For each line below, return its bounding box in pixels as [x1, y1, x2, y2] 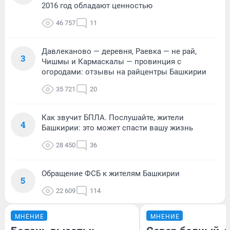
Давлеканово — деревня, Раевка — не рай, [42, 47, 197, 56]
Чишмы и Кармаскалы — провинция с [42, 57, 181, 67]
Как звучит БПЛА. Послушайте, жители [42, 113, 184, 123]
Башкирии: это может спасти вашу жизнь [42, 123, 193, 133]
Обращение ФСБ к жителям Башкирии [42, 169, 180, 179]
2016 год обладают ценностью [42, 1, 152, 11]
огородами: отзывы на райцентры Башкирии [42, 67, 206, 77]
